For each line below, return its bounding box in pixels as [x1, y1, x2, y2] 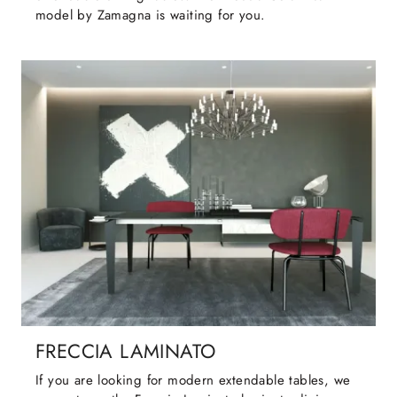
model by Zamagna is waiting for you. [35, 5, 266, 26]
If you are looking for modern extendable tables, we [35, 370, 351, 391]
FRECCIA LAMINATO [35, 338, 216, 366]
